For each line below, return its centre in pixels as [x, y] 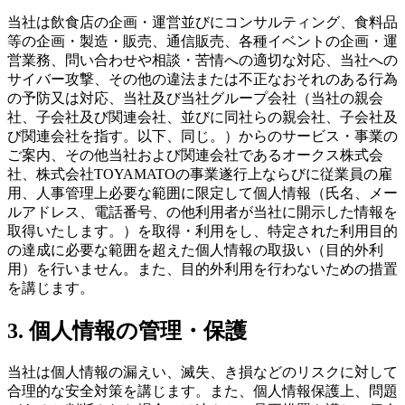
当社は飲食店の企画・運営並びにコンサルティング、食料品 [202, 23]
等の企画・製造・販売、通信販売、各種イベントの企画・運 [202, 42]
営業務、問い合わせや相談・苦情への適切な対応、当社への [202, 61]
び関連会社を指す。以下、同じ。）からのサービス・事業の [202, 137]
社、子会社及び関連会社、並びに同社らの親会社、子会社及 [202, 118]
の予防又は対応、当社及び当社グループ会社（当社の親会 [195, 99]
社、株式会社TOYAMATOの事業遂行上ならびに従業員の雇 [200, 174]
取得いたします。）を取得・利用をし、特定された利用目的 [202, 231]
